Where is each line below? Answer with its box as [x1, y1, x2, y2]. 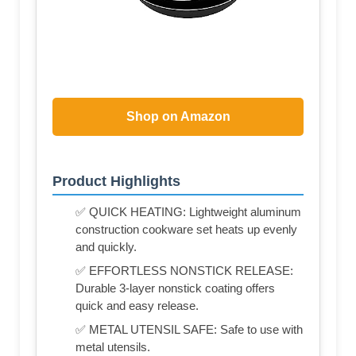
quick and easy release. [75, 299, 199, 313]
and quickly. [75, 240, 137, 254]
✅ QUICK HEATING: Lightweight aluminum [75, 205, 301, 219]
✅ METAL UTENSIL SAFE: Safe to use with [75, 323, 303, 337]
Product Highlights [52, 173, 180, 190]
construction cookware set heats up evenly [75, 222, 297, 237]
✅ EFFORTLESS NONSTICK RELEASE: [75, 264, 293, 278]
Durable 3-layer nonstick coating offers [75, 281, 275, 296]
